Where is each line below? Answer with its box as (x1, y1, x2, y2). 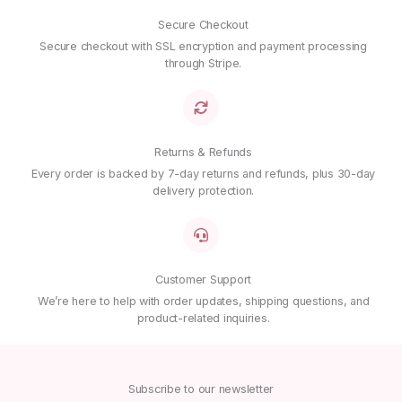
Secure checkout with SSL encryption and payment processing (39, 39, 367, 53)
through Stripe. (164, 56, 242, 70)
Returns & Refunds (154, 144, 252, 159)
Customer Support (155, 272, 251, 286)
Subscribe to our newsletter (127, 381, 275, 396)
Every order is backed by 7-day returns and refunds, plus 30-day (31, 166, 376, 180)
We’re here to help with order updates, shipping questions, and (37, 293, 370, 308)
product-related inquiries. (136, 310, 270, 325)
